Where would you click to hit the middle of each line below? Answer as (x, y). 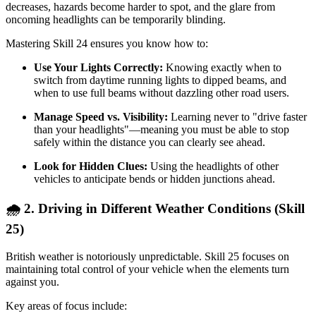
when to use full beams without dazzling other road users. (162, 93)
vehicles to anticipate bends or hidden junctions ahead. (154, 179)
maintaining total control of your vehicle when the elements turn (147, 269)
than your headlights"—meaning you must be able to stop (162, 130)
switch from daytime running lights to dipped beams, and (160, 80)
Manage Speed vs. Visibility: (101, 117)
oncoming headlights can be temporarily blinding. (116, 20)
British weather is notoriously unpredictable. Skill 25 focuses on (147, 256)
